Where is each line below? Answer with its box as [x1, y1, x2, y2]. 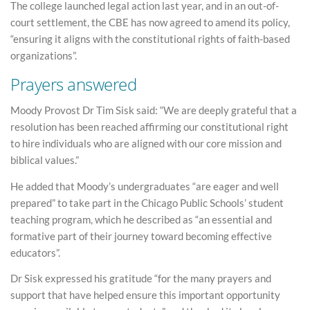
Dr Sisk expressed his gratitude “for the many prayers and [10, 272, 271, 285]
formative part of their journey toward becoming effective [10, 229, 272, 242]
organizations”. [10, 49, 77, 62]
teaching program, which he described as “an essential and [10, 212, 272, 226]
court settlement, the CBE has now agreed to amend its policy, [10, 16, 290, 28]
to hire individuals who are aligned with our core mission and [10, 137, 282, 150]
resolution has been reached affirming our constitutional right [10, 120, 289, 134]
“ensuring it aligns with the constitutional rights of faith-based [10, 33, 290, 45]
